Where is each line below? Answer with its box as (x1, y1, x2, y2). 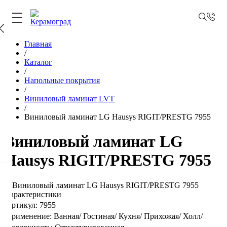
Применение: (6, 211, 52, 220)
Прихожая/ (144, 211, 181, 220)
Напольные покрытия (24, 76, 100, 85)
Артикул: (6, 200, 37, 209)
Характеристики (4, 190, 61, 199)
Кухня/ (119, 211, 142, 220)
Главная (24, 40, 52, 48)
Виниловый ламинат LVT (24, 94, 115, 103)
